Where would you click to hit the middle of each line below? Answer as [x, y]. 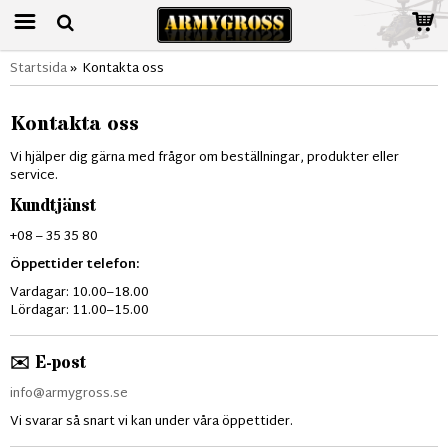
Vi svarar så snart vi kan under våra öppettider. [151, 422]
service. [34, 176]
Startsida [38, 69]
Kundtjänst [53, 206]
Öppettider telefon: [75, 265]
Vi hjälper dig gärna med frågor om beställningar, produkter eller [204, 158]
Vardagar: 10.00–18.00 [79, 293]
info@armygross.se [69, 394]
